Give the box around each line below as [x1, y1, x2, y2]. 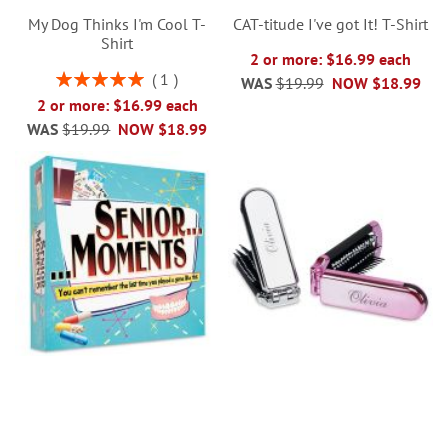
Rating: [55, 67, 99, 85]
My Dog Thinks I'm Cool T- [28, 14, 207, 35]
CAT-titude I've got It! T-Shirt [233, 14, 429, 35]
